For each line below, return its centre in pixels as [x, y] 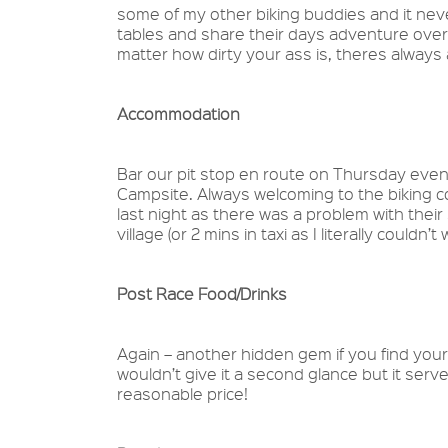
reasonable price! [182, 394]
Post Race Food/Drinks [202, 294]
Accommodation [178, 114]
